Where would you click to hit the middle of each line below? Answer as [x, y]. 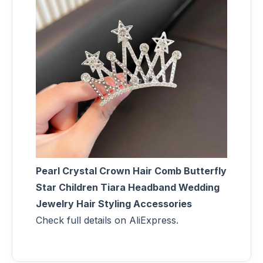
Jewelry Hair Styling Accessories [114, 203]
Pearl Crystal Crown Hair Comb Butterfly [131, 171]
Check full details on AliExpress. [107, 220]
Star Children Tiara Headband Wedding [128, 187]
